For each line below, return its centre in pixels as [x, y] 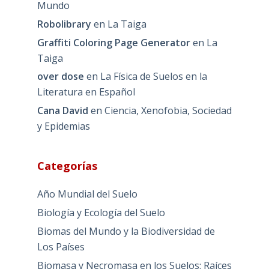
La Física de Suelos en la [153, 77]
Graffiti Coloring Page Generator [113, 42]
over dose [60, 77]
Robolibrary [64, 24]
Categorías [67, 166]
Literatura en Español [86, 92]
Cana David [62, 111]
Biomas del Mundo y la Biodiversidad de [126, 231]
